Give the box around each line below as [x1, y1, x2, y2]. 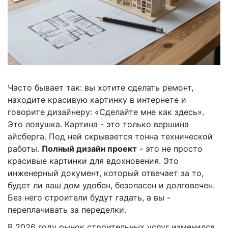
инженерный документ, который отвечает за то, [8, 167, 204, 178]
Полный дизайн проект [42, 143, 137, 154]
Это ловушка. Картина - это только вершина [8, 119, 189, 129]
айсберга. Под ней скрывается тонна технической [8, 131, 213, 141]
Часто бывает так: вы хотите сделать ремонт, [8, 82, 193, 93]
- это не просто [137, 143, 203, 154]
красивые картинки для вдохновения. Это [8, 155, 179, 166]
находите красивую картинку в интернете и [8, 94, 186, 105]
